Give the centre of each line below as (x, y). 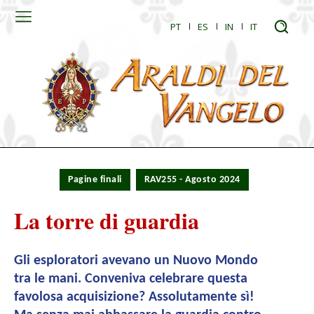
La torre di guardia (107, 221)
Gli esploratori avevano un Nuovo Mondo (136, 261)
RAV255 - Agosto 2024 (192, 180)
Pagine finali (95, 180)
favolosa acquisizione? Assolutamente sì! (134, 298)
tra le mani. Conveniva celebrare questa (131, 279)
